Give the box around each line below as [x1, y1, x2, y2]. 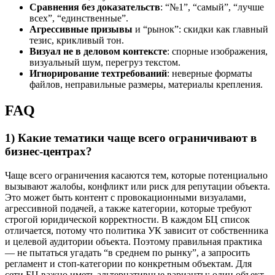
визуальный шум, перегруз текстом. [29, 57, 180, 68]
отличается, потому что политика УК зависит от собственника [5, 225, 268, 236]
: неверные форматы [167, 68, 252, 79]
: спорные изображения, [167, 46, 268, 57]
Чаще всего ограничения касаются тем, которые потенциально [5, 169, 268, 180]
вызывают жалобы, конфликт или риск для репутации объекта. [5, 180, 270, 192]
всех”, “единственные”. [29, 13, 128, 24]
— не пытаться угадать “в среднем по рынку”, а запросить [5, 247, 250, 258]
